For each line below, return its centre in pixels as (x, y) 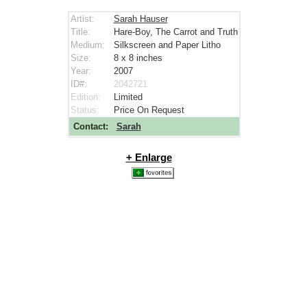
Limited (128, 97)
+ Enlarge (149, 158)
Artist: (84, 19)
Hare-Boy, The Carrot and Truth (175, 32)
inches (149, 58)
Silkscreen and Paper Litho (167, 45)
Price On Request (149, 110)
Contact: (90, 126)
